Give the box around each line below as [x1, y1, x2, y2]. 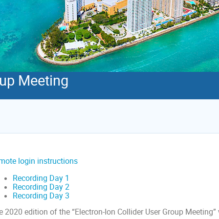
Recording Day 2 [12, 182, 69, 193]
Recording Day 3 [12, 191, 69, 201]
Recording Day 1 [12, 173, 69, 184]
